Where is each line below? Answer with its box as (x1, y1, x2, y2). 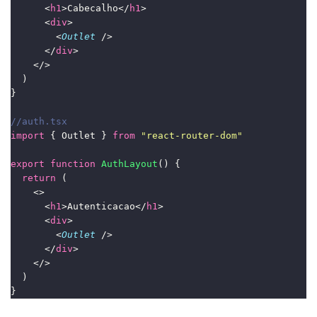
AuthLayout (101, 158, 158, 169)
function (50, 158, 96, 169)
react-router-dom (146, 129, 238, 141)
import (11, 129, 45, 141)
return (22, 172, 57, 183)
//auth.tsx (11, 115, 68, 127)
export (11, 158, 45, 169)
